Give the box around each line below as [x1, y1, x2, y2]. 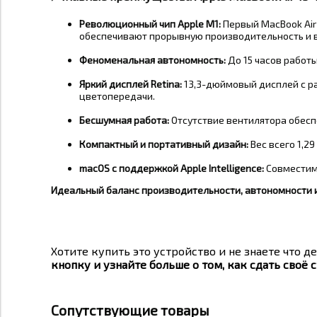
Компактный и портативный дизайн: [79, 138, 248, 151]
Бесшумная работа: [79, 114, 169, 127]
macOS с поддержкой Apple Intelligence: [79, 162, 264, 175]
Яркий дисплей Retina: [79, 78, 182, 91]
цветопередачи [79, 90, 153, 103]
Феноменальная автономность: [79, 54, 226, 67]
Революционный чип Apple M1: [79, 18, 221, 30]
